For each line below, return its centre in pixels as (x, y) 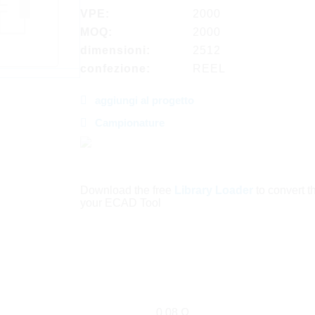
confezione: (115, 69)
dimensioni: (115, 50)
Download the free (127, 190)
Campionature (129, 123)
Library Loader (213, 190)
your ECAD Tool (120, 203)
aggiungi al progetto (144, 100)
